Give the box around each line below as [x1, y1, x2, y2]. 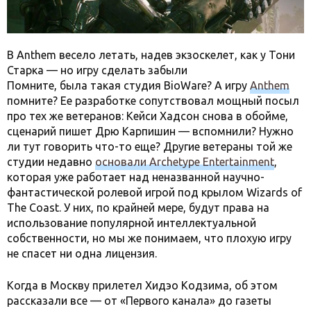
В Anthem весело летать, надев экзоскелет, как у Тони [7, 49, 295, 62]
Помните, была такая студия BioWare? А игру [7, 79, 250, 92]
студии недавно [7, 155, 95, 169]
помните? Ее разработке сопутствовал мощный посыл [7, 94, 299, 108]
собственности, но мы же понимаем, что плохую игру [7, 232, 292, 245]
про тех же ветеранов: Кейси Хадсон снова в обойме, [7, 110, 288, 123]
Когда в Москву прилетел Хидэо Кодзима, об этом [7, 279, 278, 292]
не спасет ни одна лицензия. [7, 247, 160, 260]
